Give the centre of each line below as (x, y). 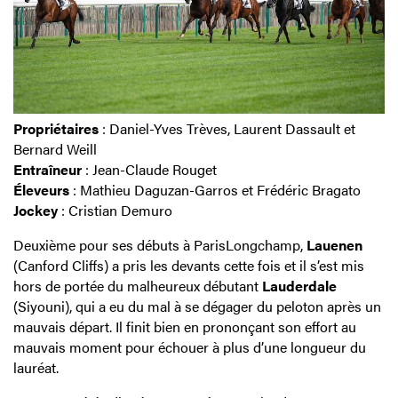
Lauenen (334, 244)
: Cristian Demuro (115, 210)
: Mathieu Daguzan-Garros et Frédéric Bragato (215, 189)
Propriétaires (56, 128)
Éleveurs (41, 189)
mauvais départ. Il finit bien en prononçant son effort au (185, 326)
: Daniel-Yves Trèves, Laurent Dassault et (227, 128)
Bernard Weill (55, 148)
